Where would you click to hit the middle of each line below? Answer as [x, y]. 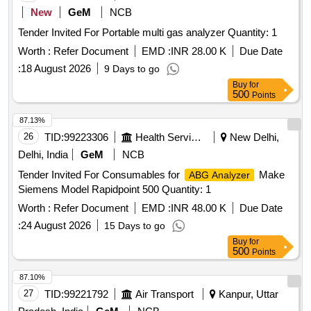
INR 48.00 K [199, 208]
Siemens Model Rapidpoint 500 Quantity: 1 [115, 190]
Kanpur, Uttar [247, 294]
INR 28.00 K [199, 51]
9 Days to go [132, 69]
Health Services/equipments [196, 137]
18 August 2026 [56, 69]
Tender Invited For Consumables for [100, 175]
